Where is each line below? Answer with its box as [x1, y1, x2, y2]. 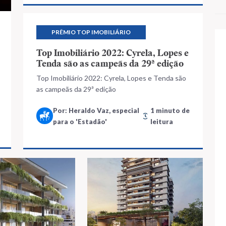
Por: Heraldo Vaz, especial [53, 106, 139, 115]
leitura [150, 117, 173, 126]
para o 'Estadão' [53, 117, 107, 126]
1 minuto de [150, 106, 190, 115]
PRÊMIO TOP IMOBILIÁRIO [51, 28, 131, 36]
